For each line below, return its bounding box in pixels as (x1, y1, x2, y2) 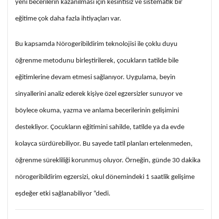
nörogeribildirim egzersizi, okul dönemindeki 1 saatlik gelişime (15, 174, 195, 181)
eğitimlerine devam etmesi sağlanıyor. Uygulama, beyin (15, 74, 175, 82)
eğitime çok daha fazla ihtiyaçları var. (15, 15, 121, 23)
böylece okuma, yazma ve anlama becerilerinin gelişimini (15, 107, 179, 115)
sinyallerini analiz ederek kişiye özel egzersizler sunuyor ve (15, 90, 182, 98)
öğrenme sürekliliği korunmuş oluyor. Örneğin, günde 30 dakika (15, 157, 200, 165)
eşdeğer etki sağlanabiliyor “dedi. (15, 190, 110, 198)
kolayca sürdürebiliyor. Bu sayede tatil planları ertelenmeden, (15, 140, 193, 148)
